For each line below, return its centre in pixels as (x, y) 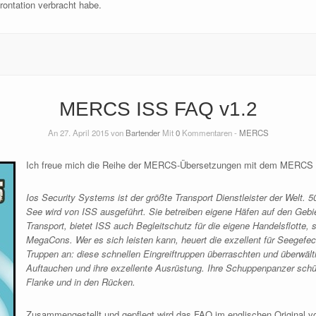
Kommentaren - (209, 133)
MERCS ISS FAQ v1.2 (158, 109)
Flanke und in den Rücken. (80, 282)
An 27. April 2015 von (86, 133)
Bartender (142, 133)
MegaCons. (50, 240)
